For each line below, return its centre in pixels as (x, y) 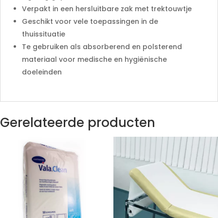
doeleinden (42, 72)
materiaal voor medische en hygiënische (94, 59)
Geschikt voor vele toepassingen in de (90, 21)
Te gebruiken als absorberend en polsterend (102, 47)
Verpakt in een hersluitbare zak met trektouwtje (107, 9)
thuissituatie (44, 34)
